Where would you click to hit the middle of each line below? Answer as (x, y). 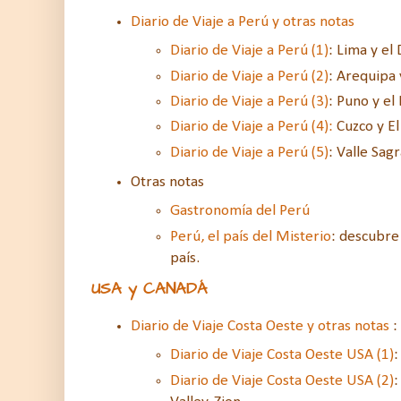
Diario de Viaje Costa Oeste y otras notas (260, 326)
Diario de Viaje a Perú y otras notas (243, 21)
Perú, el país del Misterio (251, 236)
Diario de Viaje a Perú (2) (249, 76)
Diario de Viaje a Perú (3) (249, 102)
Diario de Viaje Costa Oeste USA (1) (282, 355)
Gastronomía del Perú (240, 211)
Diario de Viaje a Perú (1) (249, 51)
